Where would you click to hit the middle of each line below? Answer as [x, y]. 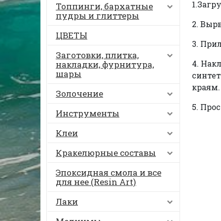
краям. [206, 87]
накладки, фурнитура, [105, 64]
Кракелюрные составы [106, 153]
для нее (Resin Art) [96, 182]
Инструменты [88, 113]
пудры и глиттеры [97, 16]
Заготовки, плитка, [97, 55]
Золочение [79, 93]
